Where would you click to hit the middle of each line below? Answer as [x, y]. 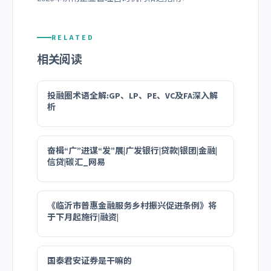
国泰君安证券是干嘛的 [90, 261]
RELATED [73, 38]
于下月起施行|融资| [83, 217]
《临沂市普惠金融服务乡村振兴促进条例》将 [132, 206]
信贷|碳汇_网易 [76, 162]
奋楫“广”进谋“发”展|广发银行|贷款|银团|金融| [132, 151]
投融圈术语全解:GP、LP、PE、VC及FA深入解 [132, 96]
